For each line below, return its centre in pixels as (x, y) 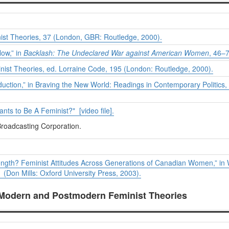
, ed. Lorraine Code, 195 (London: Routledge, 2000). (128, 69)
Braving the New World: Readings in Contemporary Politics (130, 85)
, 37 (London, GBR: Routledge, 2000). (100, 37)
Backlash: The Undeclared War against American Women (116, 53)
